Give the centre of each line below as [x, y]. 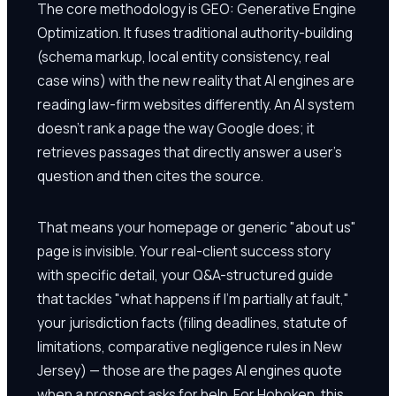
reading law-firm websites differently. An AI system [196, 104]
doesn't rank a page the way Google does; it [176, 128]
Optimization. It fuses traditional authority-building [195, 32]
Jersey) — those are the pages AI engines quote [190, 370]
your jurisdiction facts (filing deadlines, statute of [192, 322]
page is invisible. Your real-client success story [184, 251]
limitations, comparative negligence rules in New [190, 346]
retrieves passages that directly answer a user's [190, 152]
